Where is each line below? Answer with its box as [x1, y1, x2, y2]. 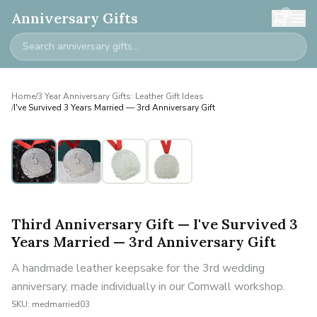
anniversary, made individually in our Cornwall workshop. [11, 279, 285, 294]
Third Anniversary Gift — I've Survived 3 [11, 215, 298, 233]
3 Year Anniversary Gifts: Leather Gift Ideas [38, 91, 204, 102]
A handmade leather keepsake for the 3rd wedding [11, 260, 265, 276]
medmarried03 [32, 299, 90, 310]
